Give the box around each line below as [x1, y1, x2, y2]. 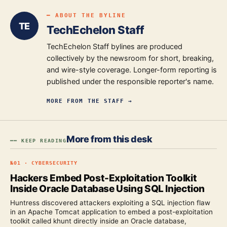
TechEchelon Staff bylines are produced [47, 42, 182, 51]
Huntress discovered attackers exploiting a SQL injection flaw [10, 199, 210, 207]
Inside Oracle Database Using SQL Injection [10, 183, 205, 195]
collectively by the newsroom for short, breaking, [47, 54, 214, 63]
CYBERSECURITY [31, 160, 78, 166]
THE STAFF [87, 98, 124, 104]
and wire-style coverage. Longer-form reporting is [47, 65, 217, 74]
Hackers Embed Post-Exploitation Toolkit [10, 172, 197, 184]
